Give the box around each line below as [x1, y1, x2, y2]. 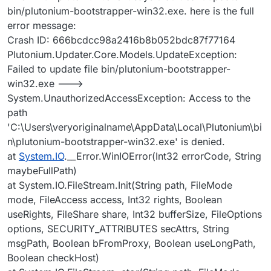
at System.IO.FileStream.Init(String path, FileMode [7, 178, 232, 191]
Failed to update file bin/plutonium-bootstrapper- [7, 62, 230, 75]
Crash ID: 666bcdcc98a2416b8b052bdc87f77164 [7, 33, 235, 46]
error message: [7, 19, 76, 31]
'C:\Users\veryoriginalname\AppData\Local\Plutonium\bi [7, 120, 262, 133]
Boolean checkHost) [7, 251, 99, 264]
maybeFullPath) [7, 164, 77, 177]
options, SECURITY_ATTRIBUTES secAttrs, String [7, 222, 229, 235]
